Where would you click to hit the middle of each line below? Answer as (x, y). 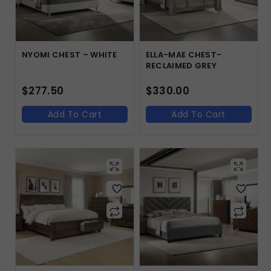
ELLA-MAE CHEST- (184, 54)
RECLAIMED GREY (181, 65)
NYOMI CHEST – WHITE (70, 54)
